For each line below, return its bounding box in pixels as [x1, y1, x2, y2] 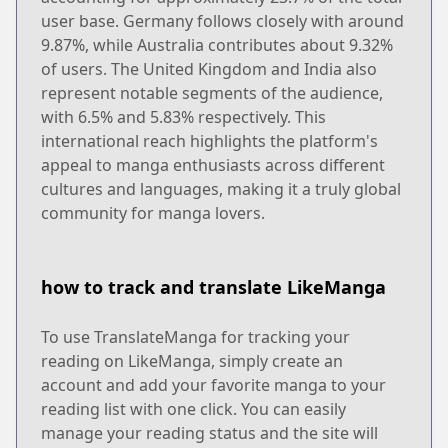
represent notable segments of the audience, [41, 81, 383, 104]
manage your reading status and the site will [41, 421, 378, 444]
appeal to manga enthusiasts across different [41, 153, 385, 176]
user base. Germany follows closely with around [41, 9, 404, 32]
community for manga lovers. [41, 201, 265, 224]
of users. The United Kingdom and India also [41, 57, 377, 80]
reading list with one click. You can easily [41, 397, 346, 420]
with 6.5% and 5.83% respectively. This [41, 105, 326, 128]
